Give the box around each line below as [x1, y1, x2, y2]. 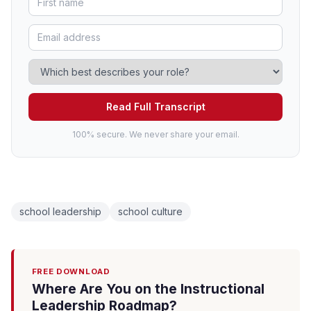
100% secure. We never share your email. [72, 129, 239, 140]
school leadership [19, 205, 101, 218]
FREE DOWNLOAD [31, 267, 110, 277]
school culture [118, 205, 183, 218]
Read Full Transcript [106, 101, 205, 113]
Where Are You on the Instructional [31, 280, 264, 298]
